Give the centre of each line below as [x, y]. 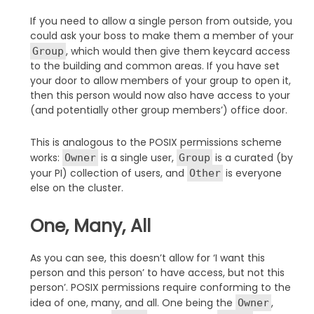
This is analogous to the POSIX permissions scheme [156, 142]
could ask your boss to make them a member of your [162, 35]
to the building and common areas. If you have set [155, 66]
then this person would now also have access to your [160, 95]
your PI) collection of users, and [108, 173]
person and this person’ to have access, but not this [157, 272]
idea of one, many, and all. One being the [132, 302]
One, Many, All [90, 226]
